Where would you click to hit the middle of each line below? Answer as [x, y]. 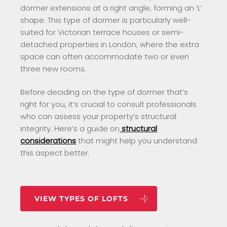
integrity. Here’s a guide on [70, 129]
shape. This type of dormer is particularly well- [106, 20]
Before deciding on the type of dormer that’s [104, 92]
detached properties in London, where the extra [110, 44]
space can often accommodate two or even [105, 56]
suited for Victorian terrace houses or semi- [102, 32]
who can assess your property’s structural [99, 117]
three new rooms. [53, 68]
